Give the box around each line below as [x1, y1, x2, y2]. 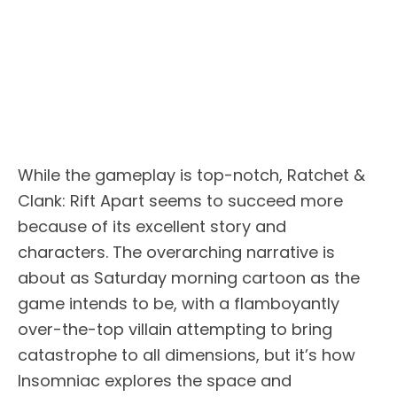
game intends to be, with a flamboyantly [18, 292, 339, 315]
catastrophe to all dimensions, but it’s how [18, 344, 355, 367]
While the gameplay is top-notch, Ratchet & [18, 164, 365, 187]
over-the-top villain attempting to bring [18, 318, 332, 341]
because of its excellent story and [18, 215, 286, 238]
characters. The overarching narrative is [18, 241, 335, 264]
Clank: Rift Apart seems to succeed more [18, 190, 343, 213]
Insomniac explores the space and [18, 370, 292, 393]
